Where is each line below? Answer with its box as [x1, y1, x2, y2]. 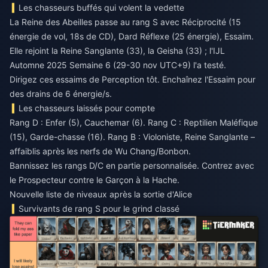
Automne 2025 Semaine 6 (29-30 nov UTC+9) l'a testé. [10, 60, 226, 71]
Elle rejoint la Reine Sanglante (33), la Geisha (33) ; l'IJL [10, 45, 225, 56]
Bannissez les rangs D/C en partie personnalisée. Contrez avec [10, 160, 254, 171]
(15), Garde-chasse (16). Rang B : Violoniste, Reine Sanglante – [10, 132, 255, 142]
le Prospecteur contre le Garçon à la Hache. [10, 175, 179, 185]
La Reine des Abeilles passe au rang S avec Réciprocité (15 [10, 17, 241, 28]
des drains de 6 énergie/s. [10, 89, 112, 99]
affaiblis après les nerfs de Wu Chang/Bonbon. [10, 146, 191, 157]
